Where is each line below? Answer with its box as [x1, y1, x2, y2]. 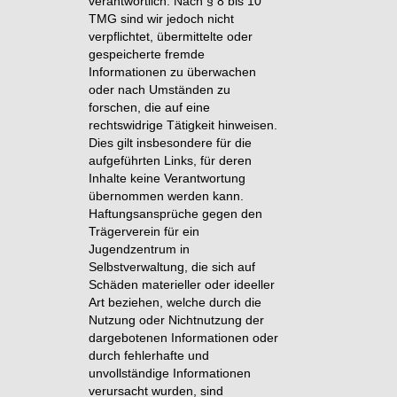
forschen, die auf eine [89, 99, 211, 114]
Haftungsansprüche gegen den [89, 206, 263, 221]
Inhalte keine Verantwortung [89, 170, 246, 185]
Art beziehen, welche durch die [89, 294, 262, 309]
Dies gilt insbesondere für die [89, 135, 253, 150]
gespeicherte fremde [89, 46, 206, 61]
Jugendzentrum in [89, 241, 191, 256]
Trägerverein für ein [89, 223, 200, 238]
